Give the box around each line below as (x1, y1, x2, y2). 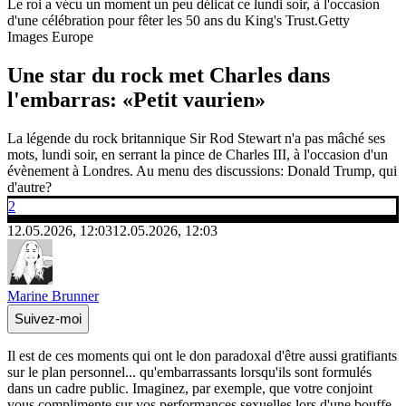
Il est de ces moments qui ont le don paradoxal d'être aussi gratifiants (7, 347, 397, 363)
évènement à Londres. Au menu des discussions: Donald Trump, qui (7, 162, 397, 179)
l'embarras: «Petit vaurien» (7, 87, 266, 111)
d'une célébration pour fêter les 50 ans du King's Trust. (7, 12, 318, 28)
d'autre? (7, 179, 52, 195)
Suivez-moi (14, 311, 82, 327)
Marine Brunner (7, 287, 99, 304)
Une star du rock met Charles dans (7, 63, 330, 87)
